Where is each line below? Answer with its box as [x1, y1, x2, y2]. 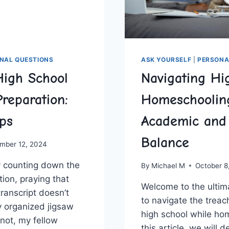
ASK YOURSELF [141, 56, 192, 64]
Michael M [151, 161, 186, 170]
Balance [141, 134, 189, 151]
